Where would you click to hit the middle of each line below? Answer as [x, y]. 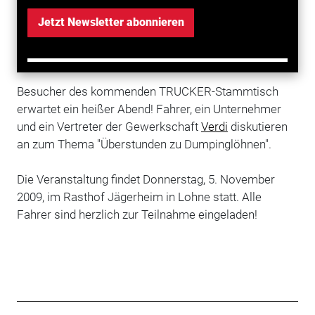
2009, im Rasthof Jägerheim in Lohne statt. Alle [139, 197]
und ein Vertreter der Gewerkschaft [109, 127]
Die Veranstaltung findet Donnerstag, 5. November [146, 179]
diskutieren [257, 127]
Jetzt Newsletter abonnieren [111, 22]
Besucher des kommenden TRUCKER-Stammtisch [147, 91]
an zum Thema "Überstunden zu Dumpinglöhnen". [144, 144]
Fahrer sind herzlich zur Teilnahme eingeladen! [137, 214]
